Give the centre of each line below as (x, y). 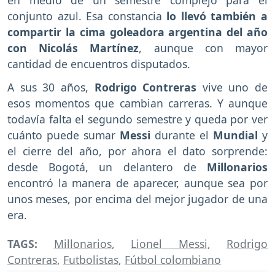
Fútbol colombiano (173, 260)
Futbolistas (91, 260)
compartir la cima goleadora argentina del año (137, 32)
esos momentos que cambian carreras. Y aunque (137, 103)
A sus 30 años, (51, 87)
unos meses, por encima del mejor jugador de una (137, 199)
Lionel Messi (169, 244)
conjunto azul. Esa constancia (85, 16)
